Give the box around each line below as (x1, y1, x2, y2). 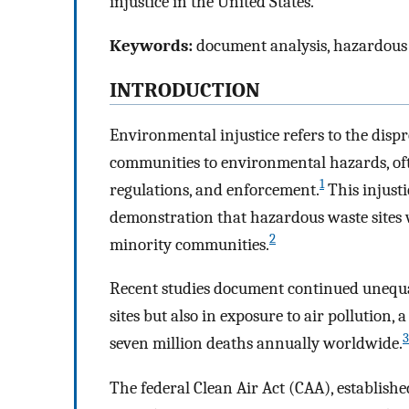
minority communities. (110, 234, 269, 255)
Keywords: (110, 36, 193, 57)
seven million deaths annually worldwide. (110, 333, 403, 354)
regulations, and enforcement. (110, 179, 320, 200)
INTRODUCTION (110, 78, 260, 102)
